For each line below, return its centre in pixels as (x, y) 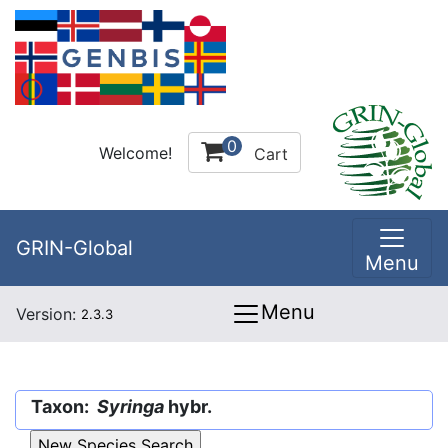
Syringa (132, 406)
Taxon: (64, 406)
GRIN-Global (74, 248)
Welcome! (135, 152)
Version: (48, 314)
